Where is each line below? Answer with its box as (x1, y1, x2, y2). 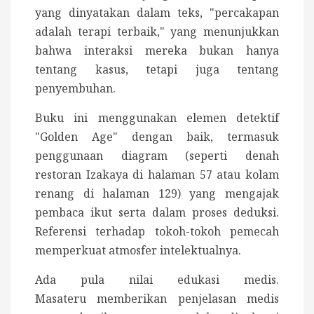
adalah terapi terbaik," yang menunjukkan (35, 24, 279, 40)
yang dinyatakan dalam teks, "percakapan (35, 5, 279, 21)
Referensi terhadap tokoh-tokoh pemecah (35, 224, 279, 240)
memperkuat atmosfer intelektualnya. (35, 243, 241, 259)
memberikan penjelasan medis (97, 291, 280, 307)
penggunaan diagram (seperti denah (35, 148, 279, 164)
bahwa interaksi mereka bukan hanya (35, 43, 279, 59)
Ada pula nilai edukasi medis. (35, 272, 279, 288)
